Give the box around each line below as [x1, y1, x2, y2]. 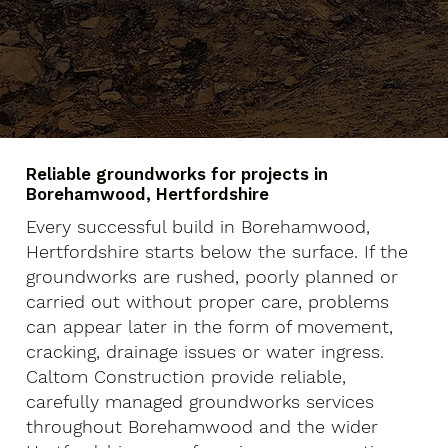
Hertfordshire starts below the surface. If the [26, 240, 409, 262]
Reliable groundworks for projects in [26, 164, 329, 185]
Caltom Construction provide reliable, [26, 365, 347, 387]
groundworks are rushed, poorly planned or [26, 265, 399, 287]
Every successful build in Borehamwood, [26, 215, 371, 237]
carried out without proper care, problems [26, 290, 390, 312]
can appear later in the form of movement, [26, 315, 394, 337]
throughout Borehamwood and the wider [26, 415, 379, 437]
